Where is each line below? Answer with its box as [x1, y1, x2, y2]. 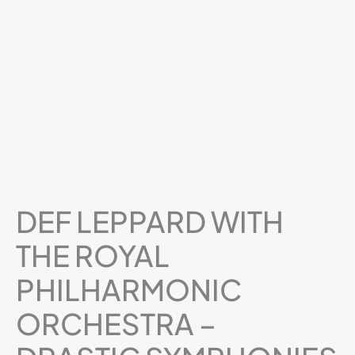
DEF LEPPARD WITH [16, 203, 284, 240]
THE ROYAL [16, 237, 170, 274]
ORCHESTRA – [16, 305, 216, 342]
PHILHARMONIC [16, 271, 242, 308]
